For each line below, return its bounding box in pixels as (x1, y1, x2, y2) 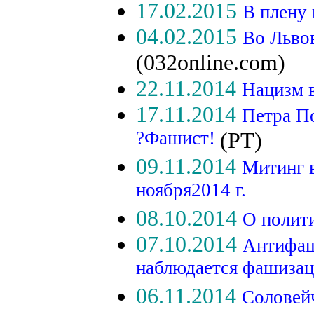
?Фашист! (136, 128, 220, 153)
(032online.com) (136, 50, 285, 75)
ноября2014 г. (136, 179, 246, 205)
